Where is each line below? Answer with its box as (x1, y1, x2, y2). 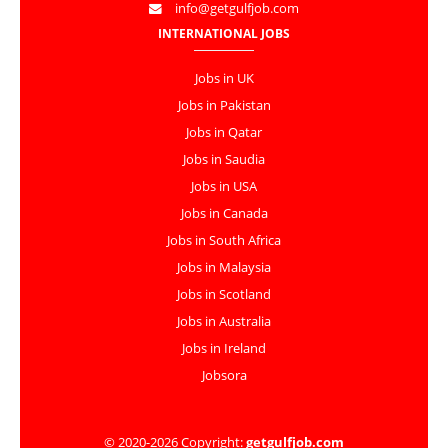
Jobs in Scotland (177, 286, 271, 304)
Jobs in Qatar (186, 124, 262, 142)
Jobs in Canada (180, 205, 268, 223)
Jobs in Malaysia (177, 259, 271, 277)
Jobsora (201, 367, 247, 385)
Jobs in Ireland (182, 340, 266, 358)
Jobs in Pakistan (177, 97, 271, 115)
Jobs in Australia (177, 313, 271, 331)
